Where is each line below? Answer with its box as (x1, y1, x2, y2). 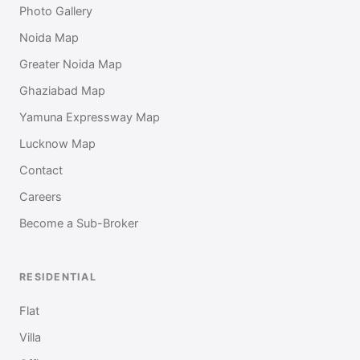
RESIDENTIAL (19, 270, 96, 283)
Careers (19, 189, 62, 204)
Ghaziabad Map (19, 83, 105, 98)
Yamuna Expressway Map (19, 109, 160, 125)
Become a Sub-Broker (19, 215, 138, 231)
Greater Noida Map (19, 56, 122, 72)
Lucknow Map (19, 136, 96, 151)
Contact (19, 162, 63, 178)
